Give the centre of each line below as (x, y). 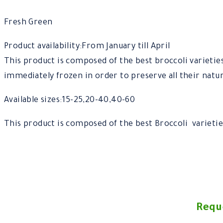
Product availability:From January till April (87, 47)
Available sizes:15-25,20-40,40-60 (70, 101)
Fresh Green (28, 23)
